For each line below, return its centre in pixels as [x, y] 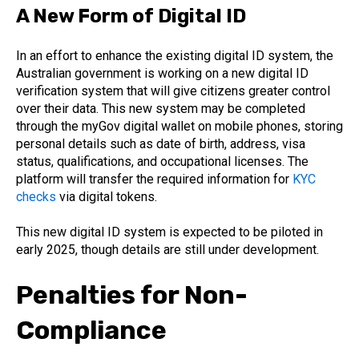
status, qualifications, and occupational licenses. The [162, 162]
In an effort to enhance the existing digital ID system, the [175, 56]
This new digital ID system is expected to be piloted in [169, 232]
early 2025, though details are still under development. [167, 250]
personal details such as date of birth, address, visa [161, 144]
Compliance [91, 330]
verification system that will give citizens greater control [173, 91]
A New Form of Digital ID [131, 16]
